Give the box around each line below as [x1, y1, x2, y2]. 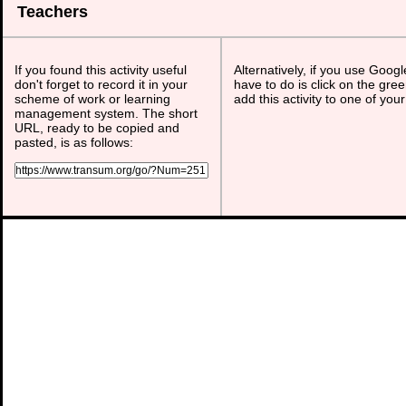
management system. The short [14, 106, 198, 121]
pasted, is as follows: [14, 135, 133, 150]
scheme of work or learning [14, 92, 170, 106]
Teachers [17, 3, 88, 21]
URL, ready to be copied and [14, 121, 179, 135]
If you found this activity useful [14, 63, 187, 77]
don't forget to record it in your [14, 77, 188, 92]
